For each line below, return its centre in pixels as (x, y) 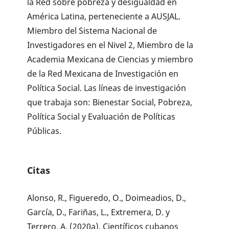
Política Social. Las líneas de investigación (107, 88)
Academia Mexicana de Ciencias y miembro (110, 60)
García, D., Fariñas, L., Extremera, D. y (99, 212)
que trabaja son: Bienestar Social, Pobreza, (110, 102)
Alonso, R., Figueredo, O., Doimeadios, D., (107, 198)
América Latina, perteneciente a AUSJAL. (104, 17)
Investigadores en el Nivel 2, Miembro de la (110, 45)
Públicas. (44, 131)
